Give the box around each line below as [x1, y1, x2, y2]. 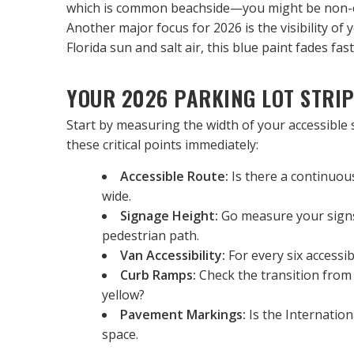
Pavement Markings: [120, 306, 246, 324]
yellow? [102, 286, 145, 304]
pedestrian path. [102, 227, 199, 245]
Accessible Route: [120, 168, 228, 186]
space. [102, 326, 138, 344]
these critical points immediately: [66, 136, 258, 154]
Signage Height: [120, 207, 218, 225]
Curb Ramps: [120, 266, 196, 284]
